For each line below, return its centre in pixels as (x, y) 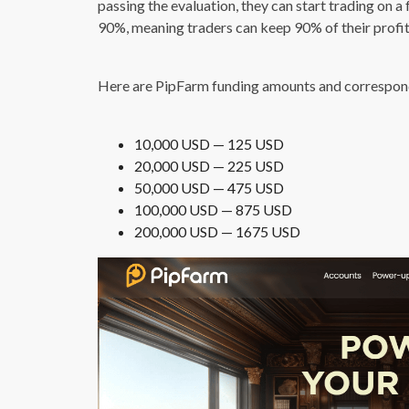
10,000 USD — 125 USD (209, 144)
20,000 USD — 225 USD (209, 166)
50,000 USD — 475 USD (209, 188)
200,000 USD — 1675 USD (217, 231)
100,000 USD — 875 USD (213, 210)
